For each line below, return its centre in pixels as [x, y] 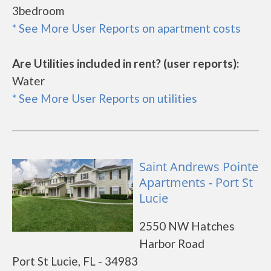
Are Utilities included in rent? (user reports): [126, 63]
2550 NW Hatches [187, 226]
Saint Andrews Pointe [199, 167]
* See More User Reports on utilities [105, 98]
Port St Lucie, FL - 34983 [75, 261]
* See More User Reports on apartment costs [126, 28]
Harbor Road [172, 243]
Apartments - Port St [196, 182]
